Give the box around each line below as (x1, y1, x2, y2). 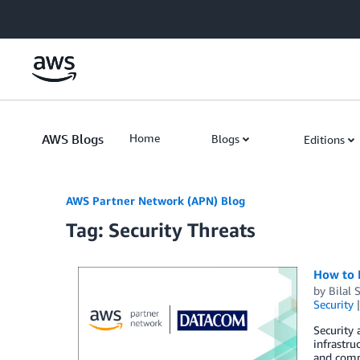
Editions (304, 133, 345, 146)
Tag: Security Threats (66, 219, 256, 241)
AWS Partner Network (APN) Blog (66, 194, 245, 207)
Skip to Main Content (7, 9, 114, 22)
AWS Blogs (42, 131, 104, 147)
